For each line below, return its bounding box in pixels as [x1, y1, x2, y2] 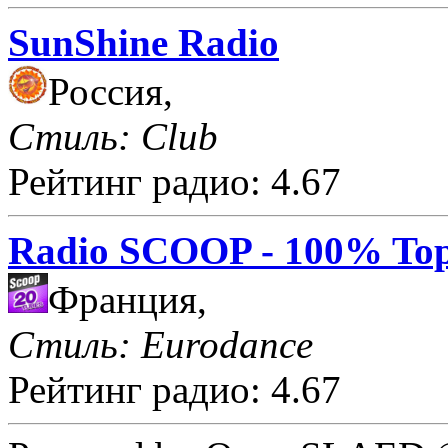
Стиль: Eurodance [8, 322, 313, 366]
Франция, [48, 277, 207, 321]
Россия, [48, 69, 173, 113]
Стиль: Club [8, 114, 218, 158]
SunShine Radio [8, 20, 279, 64]
